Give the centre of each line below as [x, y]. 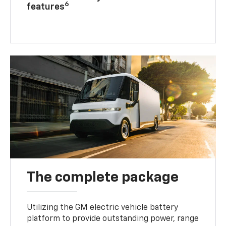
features [46, 7]
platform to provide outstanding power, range [113, 219]
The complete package [103, 177]
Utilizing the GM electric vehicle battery [103, 208]
